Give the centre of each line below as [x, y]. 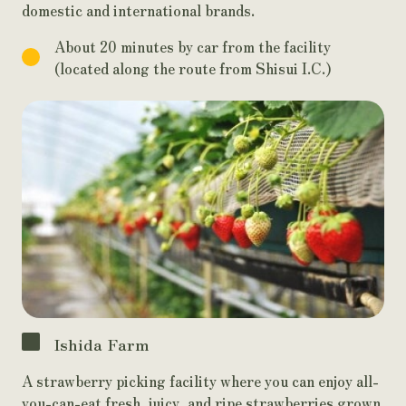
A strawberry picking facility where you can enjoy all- [200, 381]
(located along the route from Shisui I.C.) [193, 68]
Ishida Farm [101, 344]
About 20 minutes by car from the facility [193, 46]
